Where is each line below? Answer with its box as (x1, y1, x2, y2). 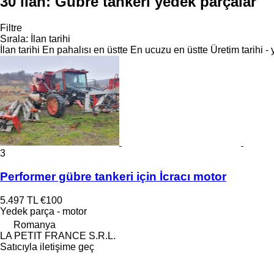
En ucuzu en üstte (130, 44, 208, 55)
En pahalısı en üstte (42, 44, 128, 55)
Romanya (13, 220, 56, 231)
